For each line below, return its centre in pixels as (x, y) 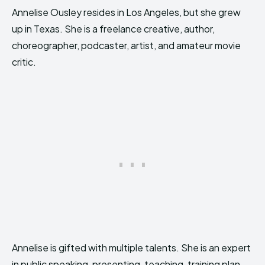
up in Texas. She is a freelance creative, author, (113, 28)
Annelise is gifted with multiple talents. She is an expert (131, 247)
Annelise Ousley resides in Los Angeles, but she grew (126, 12)
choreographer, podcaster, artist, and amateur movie (126, 45)
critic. (24, 62)
